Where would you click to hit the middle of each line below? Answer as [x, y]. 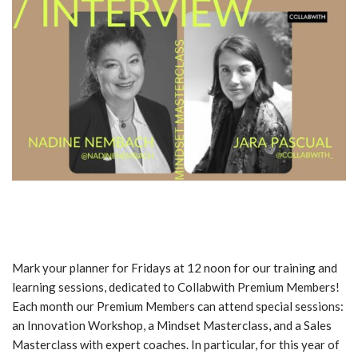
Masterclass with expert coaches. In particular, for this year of [176, 345]
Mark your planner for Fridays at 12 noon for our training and [175, 268]
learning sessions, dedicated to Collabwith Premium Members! [176, 287]
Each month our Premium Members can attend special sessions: [178, 306]
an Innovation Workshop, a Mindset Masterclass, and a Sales [172, 326]
